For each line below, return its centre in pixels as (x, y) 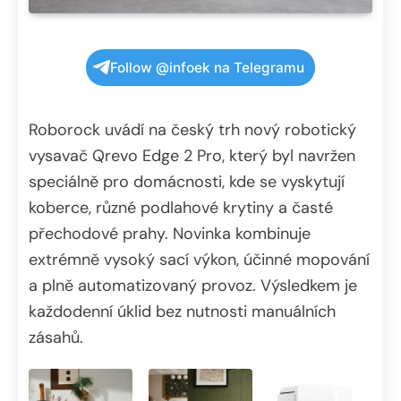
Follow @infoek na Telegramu (207, 67)
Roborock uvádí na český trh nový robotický (192, 129)
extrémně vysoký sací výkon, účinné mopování (199, 259)
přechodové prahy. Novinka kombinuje (170, 233)
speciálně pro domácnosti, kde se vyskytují (187, 181)
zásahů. (56, 337)
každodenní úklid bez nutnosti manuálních (182, 311)
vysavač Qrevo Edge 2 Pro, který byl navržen (192, 155)
